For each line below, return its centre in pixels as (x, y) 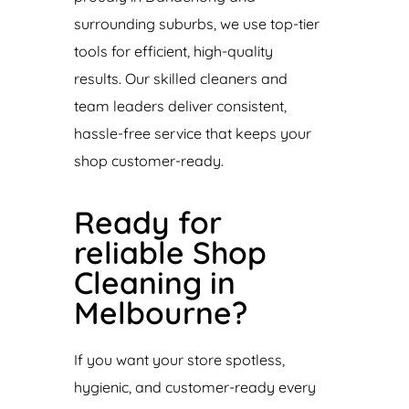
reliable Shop (170, 252)
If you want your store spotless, (179, 360)
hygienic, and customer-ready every (194, 387)
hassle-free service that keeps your (192, 133)
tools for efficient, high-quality (173, 51)
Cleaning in (154, 282)
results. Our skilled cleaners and (180, 79)
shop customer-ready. (148, 161)
